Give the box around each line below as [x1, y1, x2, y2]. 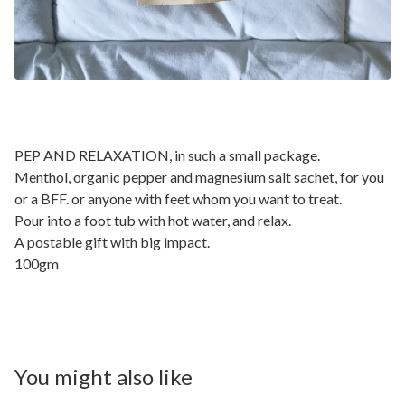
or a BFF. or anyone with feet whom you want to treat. [14, 189, 342, 207]
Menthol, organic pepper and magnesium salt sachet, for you [14, 167, 384, 185]
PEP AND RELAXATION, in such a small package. [14, 146, 320, 164]
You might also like [14, 363, 193, 390]
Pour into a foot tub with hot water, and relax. [14, 211, 291, 229]
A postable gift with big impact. [14, 232, 210, 250]
